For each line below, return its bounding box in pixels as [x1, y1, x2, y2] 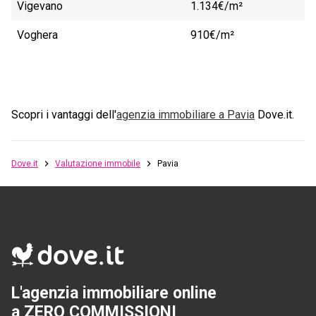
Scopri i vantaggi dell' [11, 108, 116, 122]
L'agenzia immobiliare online [11, 283, 217, 303]
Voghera [17, 28, 58, 42]
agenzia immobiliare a [116, 108, 227, 122]
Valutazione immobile [55, 159, 140, 169]
